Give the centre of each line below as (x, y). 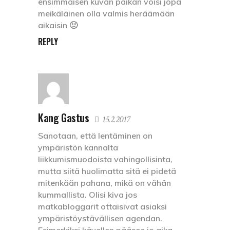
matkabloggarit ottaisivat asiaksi (102, 206)
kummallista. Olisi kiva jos (88, 194)
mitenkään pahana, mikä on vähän (104, 183)
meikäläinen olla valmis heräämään (106, 13)
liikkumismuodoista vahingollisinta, (105, 159)
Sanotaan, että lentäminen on (95, 135)
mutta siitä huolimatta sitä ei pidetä (107, 171)
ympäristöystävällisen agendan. (100, 218)
